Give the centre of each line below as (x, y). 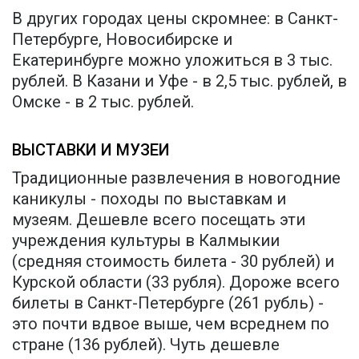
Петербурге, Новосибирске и (122, 39)
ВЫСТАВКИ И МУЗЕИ (91, 149)
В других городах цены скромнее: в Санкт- (175, 18)
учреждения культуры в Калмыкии (146, 240)
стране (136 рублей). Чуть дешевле (146, 344)
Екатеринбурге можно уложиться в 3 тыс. (172, 60)
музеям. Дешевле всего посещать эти (159, 219)
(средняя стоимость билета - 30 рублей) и (173, 261)
